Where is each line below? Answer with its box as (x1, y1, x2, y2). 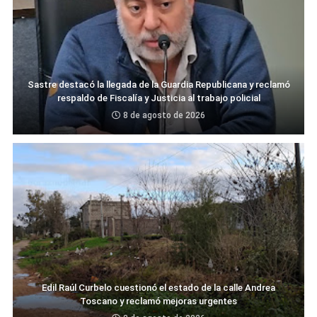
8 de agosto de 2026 (123, 110, 205, 120)
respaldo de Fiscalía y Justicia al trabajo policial (57, 92, 260, 103)
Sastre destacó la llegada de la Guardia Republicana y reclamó (27, 79, 290, 90)
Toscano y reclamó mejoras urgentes (80, 295, 237, 306)
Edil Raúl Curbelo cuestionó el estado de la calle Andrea (42, 282, 275, 293)
